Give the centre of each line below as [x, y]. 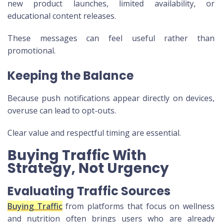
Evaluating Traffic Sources [89, 191]
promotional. [31, 51]
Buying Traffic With [77, 156]
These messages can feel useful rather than [111, 38]
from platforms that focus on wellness [139, 206]
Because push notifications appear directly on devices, [111, 98]
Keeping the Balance [71, 76]
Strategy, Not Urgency [88, 168]
